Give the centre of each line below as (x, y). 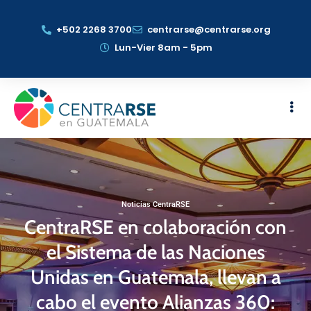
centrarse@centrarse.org (209, 30)
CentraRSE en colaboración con (155, 227)
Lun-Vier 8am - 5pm (163, 48)
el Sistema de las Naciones (155, 252)
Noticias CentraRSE (155, 204)
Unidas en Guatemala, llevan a (155, 277)
